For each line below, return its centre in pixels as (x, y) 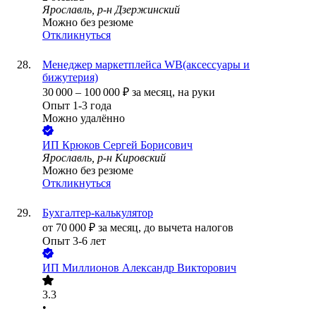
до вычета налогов (189, 228)
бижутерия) (70, 78)
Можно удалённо (84, 119)
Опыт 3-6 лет (74, 241)
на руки (196, 92)
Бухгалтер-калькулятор (98, 213)
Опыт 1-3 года (77, 106)
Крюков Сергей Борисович (127, 145)
